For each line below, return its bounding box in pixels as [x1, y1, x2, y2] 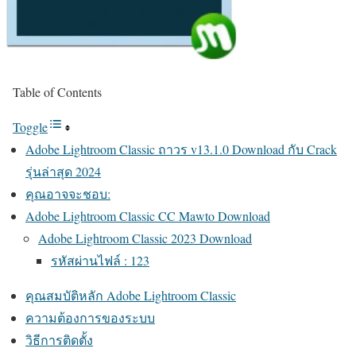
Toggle [13, 118, 48, 135]
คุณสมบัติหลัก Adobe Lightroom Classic [25, 287, 236, 304]
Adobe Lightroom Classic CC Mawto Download [25, 207, 270, 224]
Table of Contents [13, 83, 102, 100]
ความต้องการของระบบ [25, 309, 155, 326]
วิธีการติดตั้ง [25, 331, 93, 348]
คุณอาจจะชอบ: [25, 185, 110, 202]
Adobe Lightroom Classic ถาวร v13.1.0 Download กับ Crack [25, 141, 337, 157]
